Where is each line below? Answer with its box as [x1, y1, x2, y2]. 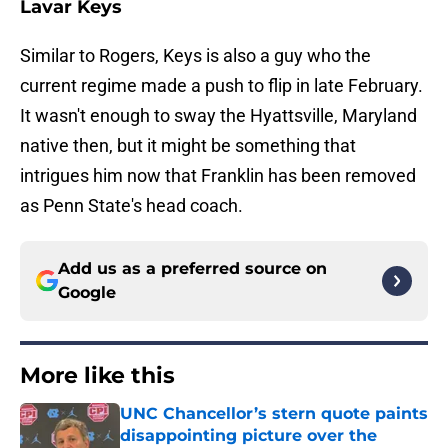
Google [58, 283, 116, 303]
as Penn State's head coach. [20, 195, 243, 217]
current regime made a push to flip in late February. [20, 75, 423, 97]
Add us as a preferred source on [58, 259, 327, 279]
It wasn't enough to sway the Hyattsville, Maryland [20, 105, 417, 127]
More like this [20, 362, 175, 390]
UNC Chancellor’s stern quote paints [120, 404, 428, 424]
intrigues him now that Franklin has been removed [20, 165, 416, 187]
